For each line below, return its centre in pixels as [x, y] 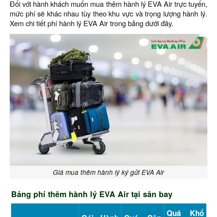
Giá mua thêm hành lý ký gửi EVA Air [108, 172]
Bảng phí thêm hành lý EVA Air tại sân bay [92, 194]
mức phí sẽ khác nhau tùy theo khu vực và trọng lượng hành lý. [108, 13]
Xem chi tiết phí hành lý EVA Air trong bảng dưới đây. [92, 23]
